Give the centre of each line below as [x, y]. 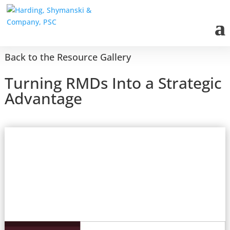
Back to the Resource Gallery [68, 57]
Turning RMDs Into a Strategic [113, 83]
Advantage [43, 98]
